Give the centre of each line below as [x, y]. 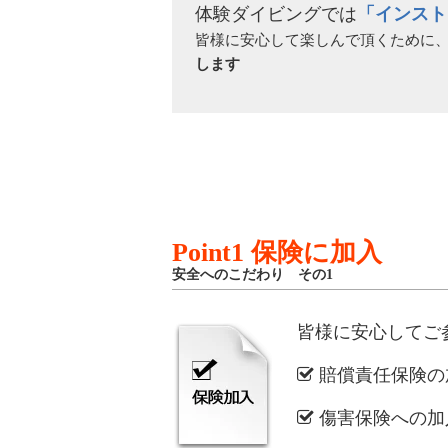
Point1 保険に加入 [277, 252]
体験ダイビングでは [275, 13]
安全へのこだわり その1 [252, 274]
